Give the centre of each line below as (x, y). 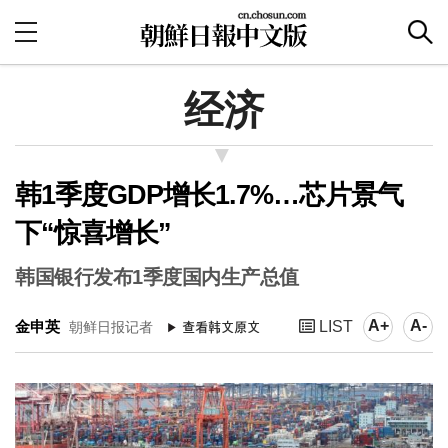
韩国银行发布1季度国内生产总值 (157, 277)
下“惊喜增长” (93, 233)
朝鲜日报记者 (109, 327)
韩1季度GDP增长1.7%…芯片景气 (209, 195)
